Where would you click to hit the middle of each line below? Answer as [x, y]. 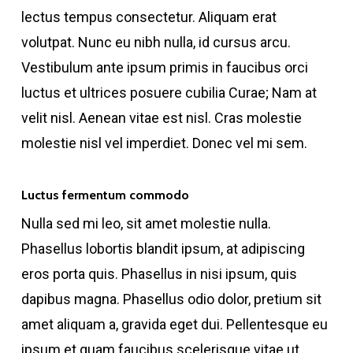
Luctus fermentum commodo [105, 195]
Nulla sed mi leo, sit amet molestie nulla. [146, 223]
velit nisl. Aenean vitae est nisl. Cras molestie [161, 118]
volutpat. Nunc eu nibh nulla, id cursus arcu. [156, 42]
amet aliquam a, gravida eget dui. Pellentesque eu [174, 324]
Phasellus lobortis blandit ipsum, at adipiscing [163, 249]
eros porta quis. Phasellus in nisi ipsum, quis [159, 274]
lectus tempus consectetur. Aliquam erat [149, 17]
